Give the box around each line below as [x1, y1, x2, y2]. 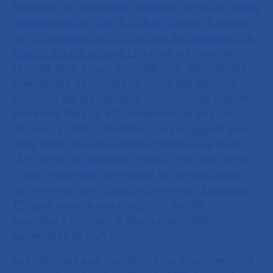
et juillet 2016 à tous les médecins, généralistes [12, 62, 246, 75]
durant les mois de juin [137, 46, 254, 60]
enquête [210, 183, 251, 197]
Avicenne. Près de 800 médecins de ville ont [12, 107, 234, 121]
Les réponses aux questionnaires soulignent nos [12, 253, 253, 267]
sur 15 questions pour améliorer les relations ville [12, 31, 253, 44]
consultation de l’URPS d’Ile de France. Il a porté [12, 16, 250, 29]
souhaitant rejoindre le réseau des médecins [12, 214, 233, 227]
